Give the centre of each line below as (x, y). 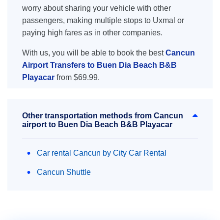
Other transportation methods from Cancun (103, 116)
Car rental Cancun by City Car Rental (102, 153)
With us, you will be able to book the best (94, 53)
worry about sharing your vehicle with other (96, 8)
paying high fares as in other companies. (92, 33)
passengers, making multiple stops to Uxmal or (103, 20)
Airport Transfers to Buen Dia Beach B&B (99, 65)
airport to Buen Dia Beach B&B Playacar (97, 124)
